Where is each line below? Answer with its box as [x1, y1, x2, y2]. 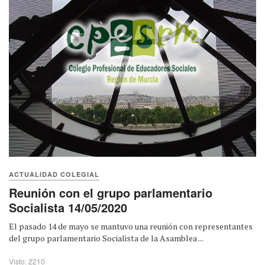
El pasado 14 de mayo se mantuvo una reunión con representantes [9, 221, 253, 232]
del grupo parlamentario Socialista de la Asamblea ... [9, 232, 203, 244]
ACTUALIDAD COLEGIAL [9, 170, 99, 179]
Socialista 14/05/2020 [9, 199, 127, 216]
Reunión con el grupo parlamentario [9, 184, 212, 202]
